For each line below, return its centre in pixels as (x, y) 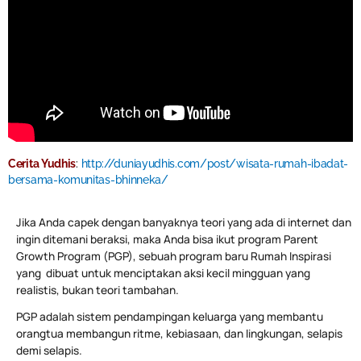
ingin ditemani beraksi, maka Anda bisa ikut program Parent (167, 239)
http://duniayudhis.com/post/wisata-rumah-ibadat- (215, 163)
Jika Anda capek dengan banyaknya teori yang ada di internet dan (184, 222)
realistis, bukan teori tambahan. (98, 289)
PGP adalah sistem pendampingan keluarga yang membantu (170, 316)
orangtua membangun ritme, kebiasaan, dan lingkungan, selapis (179, 333)
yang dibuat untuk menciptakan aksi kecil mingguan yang (163, 272)
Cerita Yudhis (42, 163)
